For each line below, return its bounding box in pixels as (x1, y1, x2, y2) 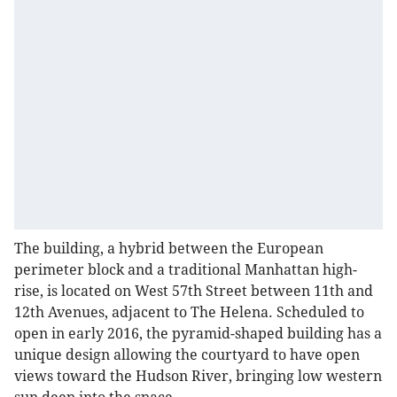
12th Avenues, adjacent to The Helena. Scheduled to (14, 304, 364, 322)
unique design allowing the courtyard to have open (14, 346, 360, 364)
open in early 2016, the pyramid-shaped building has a (14, 325, 382, 343)
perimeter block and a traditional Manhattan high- (14, 261, 357, 279)
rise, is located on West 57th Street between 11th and (14, 283, 373, 300)
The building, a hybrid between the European (14, 240, 323, 258)
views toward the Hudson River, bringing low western (14, 368, 382, 385)
